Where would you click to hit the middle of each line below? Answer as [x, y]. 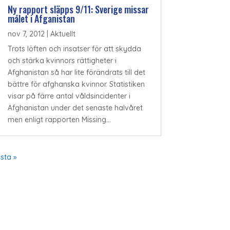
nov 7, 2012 [26, 34]
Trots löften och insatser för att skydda [74, 49]
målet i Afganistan [41, 18]
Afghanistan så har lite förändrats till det [76, 72]
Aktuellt [63, 34]
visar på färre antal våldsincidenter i [69, 96]
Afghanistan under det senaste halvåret [75, 108]
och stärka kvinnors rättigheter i [62, 60]
